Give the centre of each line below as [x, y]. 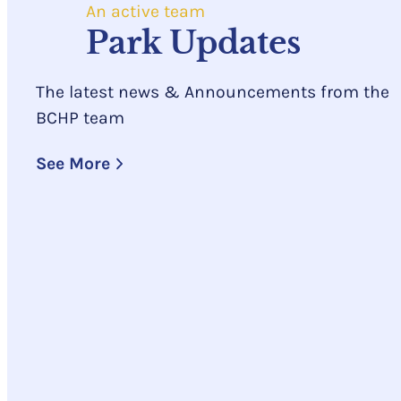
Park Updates [193, 43]
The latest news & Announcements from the [213, 91]
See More [73, 164]
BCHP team [80, 117]
